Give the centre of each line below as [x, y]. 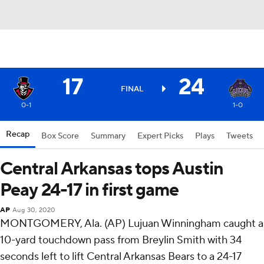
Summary [108, 136]
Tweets [240, 136]
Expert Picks [160, 136]
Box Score [60, 136]
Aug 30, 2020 [34, 210]
